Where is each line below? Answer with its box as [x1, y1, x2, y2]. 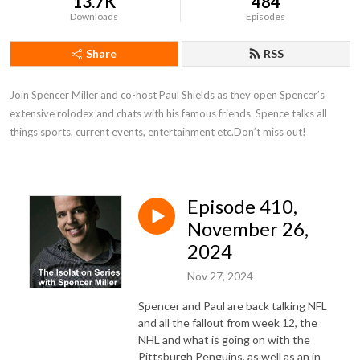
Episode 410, [187, 194, 297, 218]
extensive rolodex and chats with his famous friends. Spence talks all [10, 107, 327, 120]
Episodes [246, 10, 286, 22]
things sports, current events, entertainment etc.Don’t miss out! [10, 125, 306, 138]
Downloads [70, 10, 119, 22]
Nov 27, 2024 [187, 268, 253, 283]
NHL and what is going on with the [138, 332, 310, 346]
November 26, [187, 217, 309, 240]
